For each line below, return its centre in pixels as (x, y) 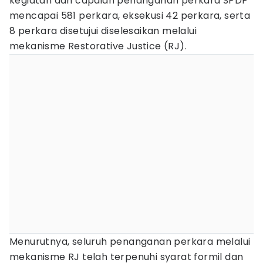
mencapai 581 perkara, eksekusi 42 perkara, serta (130, 16)
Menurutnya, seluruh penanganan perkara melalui (130, 242)
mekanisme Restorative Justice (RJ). (98, 46)
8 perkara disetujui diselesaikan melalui (103, 31)
